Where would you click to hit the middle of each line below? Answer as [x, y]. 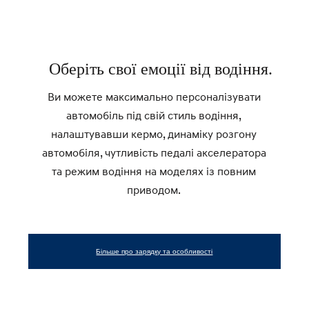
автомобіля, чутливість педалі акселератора [154, 152]
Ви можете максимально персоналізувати [154, 96]
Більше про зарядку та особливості [154, 251]
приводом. [154, 189]
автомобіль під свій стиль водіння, [154, 115]
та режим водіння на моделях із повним [154, 171]
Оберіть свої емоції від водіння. [161, 69]
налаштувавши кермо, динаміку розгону [154, 133]
